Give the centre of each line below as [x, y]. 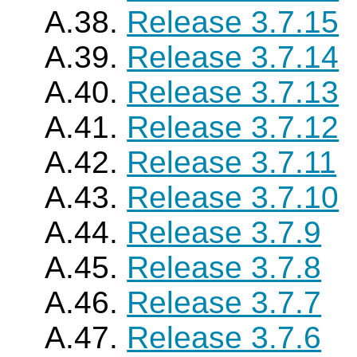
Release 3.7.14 [233, 57]
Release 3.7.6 [224, 337]
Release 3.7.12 [233, 127]
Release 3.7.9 [224, 232]
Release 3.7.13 [233, 92]
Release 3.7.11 [232, 162]
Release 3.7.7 [224, 302]
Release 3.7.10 [233, 197]
